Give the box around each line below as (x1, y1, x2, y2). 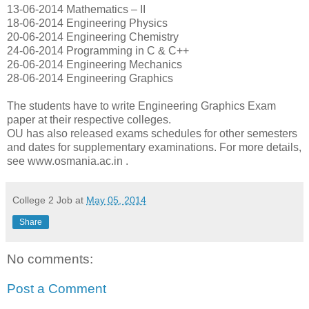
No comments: (7, 251, 93, 266)
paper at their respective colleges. (7, 113, 171, 126)
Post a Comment (7, 281, 106, 297)
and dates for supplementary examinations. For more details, (7, 141, 301, 153)
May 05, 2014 (86, 194, 146, 206)
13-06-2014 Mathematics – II (7, 3, 146, 15)
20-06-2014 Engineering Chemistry (7, 30, 179, 43)
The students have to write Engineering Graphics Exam (7, 99, 276, 112)
